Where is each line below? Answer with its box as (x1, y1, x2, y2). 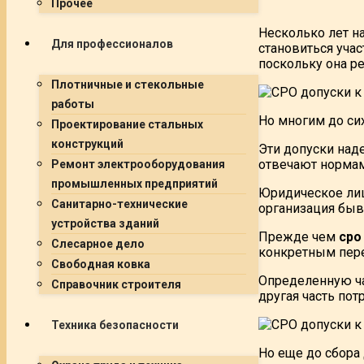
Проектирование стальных (51, 118, 203, 131)
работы (51, 97, 94, 110)
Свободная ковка (51, 258, 150, 271)
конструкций (51, 137, 123, 150)
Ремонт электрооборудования (51, 158, 225, 171)
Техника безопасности (51, 318, 179, 331)
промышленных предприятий (51, 177, 218, 190)
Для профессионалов (51, 37, 173, 50)
